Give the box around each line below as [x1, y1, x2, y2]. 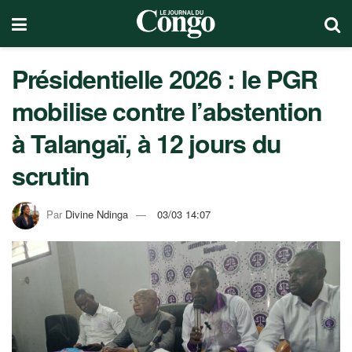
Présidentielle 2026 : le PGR [12, 60, 318, 97]
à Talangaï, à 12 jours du [12, 125, 281, 161]
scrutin [12, 157, 90, 193]
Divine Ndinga [65, 206, 128, 222]
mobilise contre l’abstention [12, 93, 323, 129]
